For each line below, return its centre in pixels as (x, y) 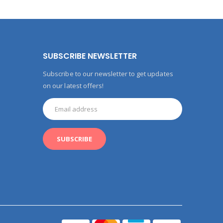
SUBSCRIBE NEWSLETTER (90, 56)
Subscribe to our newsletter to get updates (108, 74)
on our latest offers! (73, 86)
